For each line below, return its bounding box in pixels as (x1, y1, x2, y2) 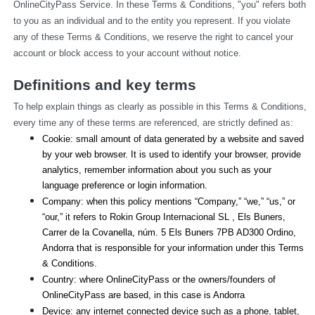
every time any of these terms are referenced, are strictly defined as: (13, 117, 293, 128)
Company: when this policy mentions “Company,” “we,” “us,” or (42, 195, 295, 207)
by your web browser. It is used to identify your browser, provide (42, 148, 301, 160)
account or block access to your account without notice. (13, 47, 241, 58)
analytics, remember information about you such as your (42, 164, 271, 175)
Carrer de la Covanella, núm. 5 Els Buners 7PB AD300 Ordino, (42, 226, 296, 238)
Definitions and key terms (13, 76, 196, 94)
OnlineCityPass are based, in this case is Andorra (42, 289, 245, 300)
